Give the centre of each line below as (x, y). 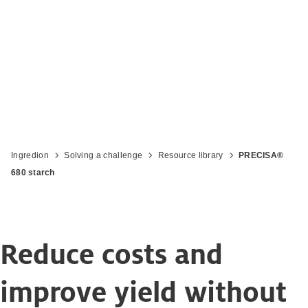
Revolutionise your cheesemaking (154, 20)
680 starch (33, 173)
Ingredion (30, 155)
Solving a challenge (103, 155)
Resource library (190, 155)
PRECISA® (261, 155)
